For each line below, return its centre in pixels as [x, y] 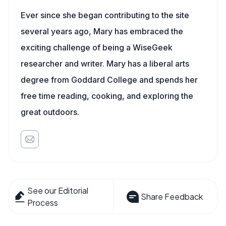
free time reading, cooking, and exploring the [107, 96]
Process [43, 203]
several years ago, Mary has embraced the [102, 31]
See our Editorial [58, 190]
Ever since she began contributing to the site [105, 15]
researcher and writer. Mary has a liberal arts [105, 64]
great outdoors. [50, 112]
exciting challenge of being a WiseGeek [97, 47]
